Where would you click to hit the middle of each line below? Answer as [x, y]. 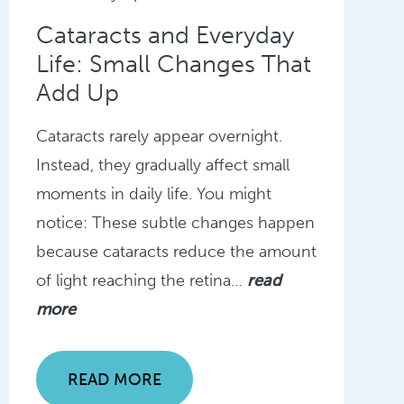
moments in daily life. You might [153, 194]
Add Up [77, 93]
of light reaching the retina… [141, 281]
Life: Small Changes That [173, 64]
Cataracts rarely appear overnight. [159, 137]
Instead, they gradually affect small [162, 165]
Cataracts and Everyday [165, 36]
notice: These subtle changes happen [175, 223]
